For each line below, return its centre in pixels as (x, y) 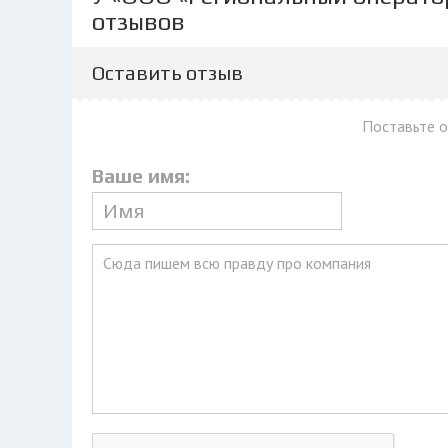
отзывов (138, 21)
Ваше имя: (141, 175)
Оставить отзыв (167, 72)
